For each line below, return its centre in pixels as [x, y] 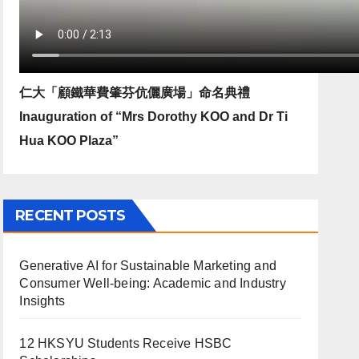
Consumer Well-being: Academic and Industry [153, 283]
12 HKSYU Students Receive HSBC [126, 343]
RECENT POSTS [71, 216]
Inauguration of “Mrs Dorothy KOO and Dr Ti [154, 117]
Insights [42, 301]
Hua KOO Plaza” [69, 141]
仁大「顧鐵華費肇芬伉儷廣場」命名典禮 [135, 93]
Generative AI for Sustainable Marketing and [148, 266]
